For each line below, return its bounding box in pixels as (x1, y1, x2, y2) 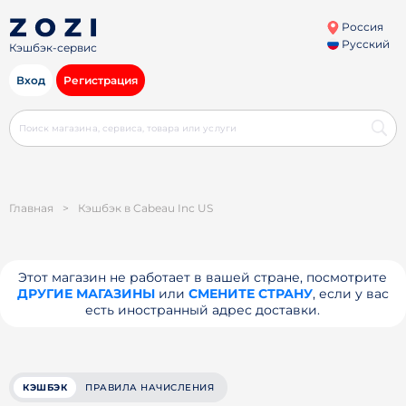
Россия (338, 20, 383, 34)
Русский (338, 37, 390, 51)
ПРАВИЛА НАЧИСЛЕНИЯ (85, 382, 214, 393)
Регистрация (63, 73, 138, 87)
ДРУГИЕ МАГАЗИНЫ (16, 285, 155, 302)
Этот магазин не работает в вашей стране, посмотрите (18, 269, 388, 285)
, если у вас (312, 285, 389, 302)
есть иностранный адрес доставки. (85, 302, 321, 318)
